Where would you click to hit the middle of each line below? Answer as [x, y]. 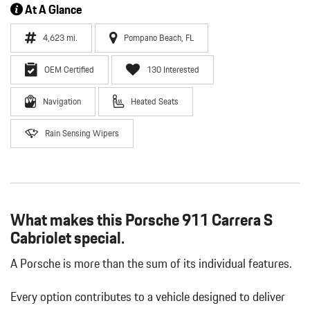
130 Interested [173, 70]
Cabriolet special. [67, 238]
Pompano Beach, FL [159, 38]
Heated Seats [155, 101]
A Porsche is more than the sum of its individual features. [151, 263]
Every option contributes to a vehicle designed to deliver [148, 297]
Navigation [62, 101]
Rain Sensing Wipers [82, 133]
